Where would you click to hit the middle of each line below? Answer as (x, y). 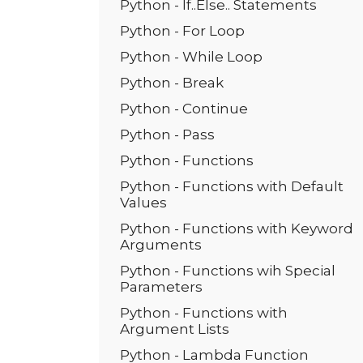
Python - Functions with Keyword (237, 228)
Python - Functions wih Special (228, 271)
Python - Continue (184, 109)
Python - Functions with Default (232, 186)
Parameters (161, 287)
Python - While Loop (191, 57)
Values (143, 203)
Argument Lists (175, 329)
